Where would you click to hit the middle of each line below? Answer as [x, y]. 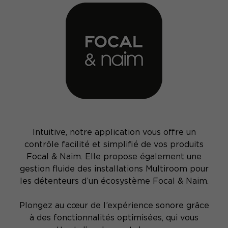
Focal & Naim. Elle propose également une [114, 157]
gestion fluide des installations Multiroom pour [114, 169]
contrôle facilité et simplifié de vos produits [114, 145]
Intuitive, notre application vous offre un [114, 132]
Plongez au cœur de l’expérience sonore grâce [114, 206]
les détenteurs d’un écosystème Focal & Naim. [114, 181]
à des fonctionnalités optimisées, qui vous [114, 218]
